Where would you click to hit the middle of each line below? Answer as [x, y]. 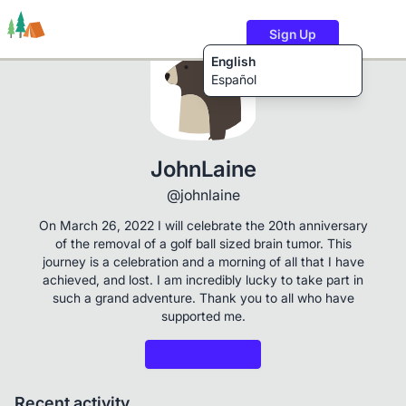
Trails [60, 159]
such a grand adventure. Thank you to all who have [203, 298]
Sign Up [293, 34]
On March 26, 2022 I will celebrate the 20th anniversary [203, 225]
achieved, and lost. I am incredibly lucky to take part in [203, 280]
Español [234, 79]
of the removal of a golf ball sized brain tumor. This [203, 243]
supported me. [203, 316]
